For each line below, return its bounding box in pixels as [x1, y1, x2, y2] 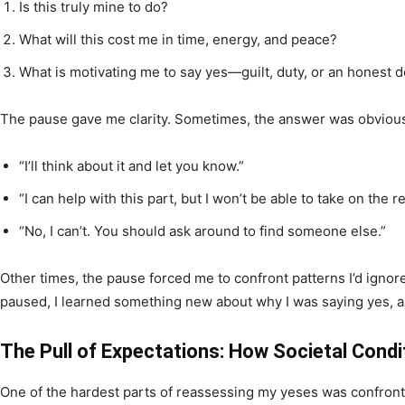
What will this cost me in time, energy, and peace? [19, 31, 337, 48]
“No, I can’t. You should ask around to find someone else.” [19, 222, 386, 240]
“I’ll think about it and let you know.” [19, 157, 244, 174]
